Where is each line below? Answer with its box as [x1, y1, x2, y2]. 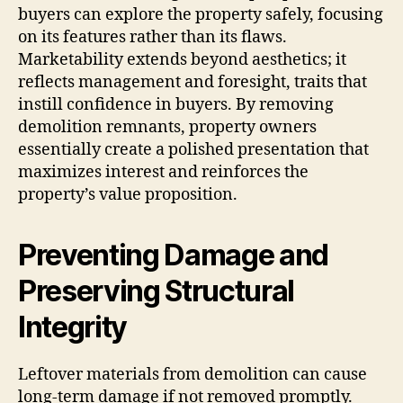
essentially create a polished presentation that [18, 139, 369, 160]
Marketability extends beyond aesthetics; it [18, 49, 346, 70]
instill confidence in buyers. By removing [18, 94, 334, 115]
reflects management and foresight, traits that [18, 71, 367, 93]
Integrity [18, 309, 128, 345]
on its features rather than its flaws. [18, 26, 287, 48]
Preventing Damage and [18, 237, 329, 273]
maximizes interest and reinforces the [18, 161, 309, 183]
